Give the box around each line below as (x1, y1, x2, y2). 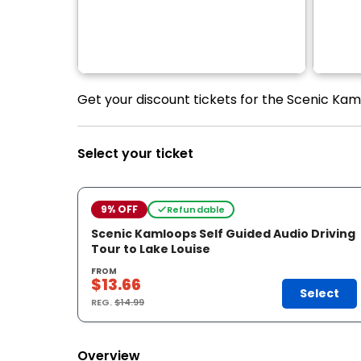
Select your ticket (77, 144, 193, 163)
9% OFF (101, 202, 138, 216)
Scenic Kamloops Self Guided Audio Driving (91, 226, 355, 242)
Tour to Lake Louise (91, 241, 210, 257)
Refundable (166, 202, 226, 216)
